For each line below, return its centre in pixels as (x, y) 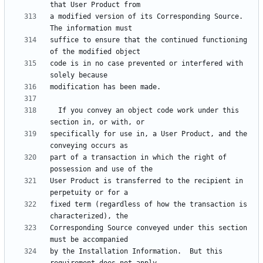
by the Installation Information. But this (136, 252)
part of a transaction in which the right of (138, 158)
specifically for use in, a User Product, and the (149, 134)
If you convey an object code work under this (54, 111)
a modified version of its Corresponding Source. (146, 17)
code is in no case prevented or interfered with (146, 64)
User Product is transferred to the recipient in (146, 181)
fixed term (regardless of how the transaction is (149, 205)
